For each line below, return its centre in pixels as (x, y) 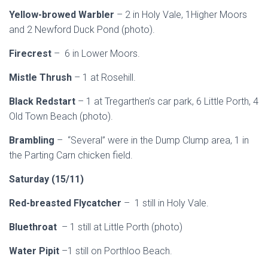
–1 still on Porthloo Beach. (117, 251)
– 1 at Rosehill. (105, 77)
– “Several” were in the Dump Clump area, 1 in (153, 140)
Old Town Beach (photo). (61, 116)
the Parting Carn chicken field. (71, 155)
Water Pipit (35, 251)
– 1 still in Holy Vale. (166, 203)
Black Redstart (43, 101)
